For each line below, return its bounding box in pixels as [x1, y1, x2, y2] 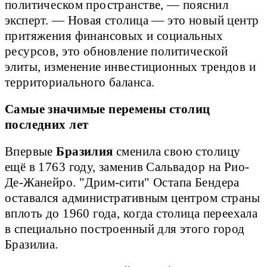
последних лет [5, 118, 89, 132]
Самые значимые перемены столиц [5, 103, 210, 116]
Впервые [5, 145, 57, 159]
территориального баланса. [5, 76, 155, 89]
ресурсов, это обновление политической [5, 45, 228, 58]
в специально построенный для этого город [5, 222, 245, 236]
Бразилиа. [5, 238, 58, 252]
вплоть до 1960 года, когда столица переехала [5, 207, 258, 221]
